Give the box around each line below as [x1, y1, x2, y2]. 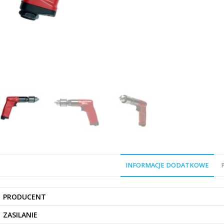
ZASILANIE [3, 210, 37, 220]
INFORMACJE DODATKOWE [125, 161, 209, 170]
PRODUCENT [3, 192, 46, 202]
